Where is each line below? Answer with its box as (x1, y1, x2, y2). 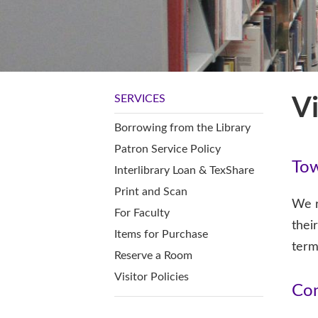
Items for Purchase (114, 228, 208, 240)
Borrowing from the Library (114, 121, 251, 133)
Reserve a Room (114, 249, 192, 261)
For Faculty (114, 207, 170, 219)
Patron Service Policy (114, 143, 221, 155)
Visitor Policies (114, 270, 189, 283)
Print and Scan (114, 185, 187, 197)
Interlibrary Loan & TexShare (114, 164, 254, 176)
